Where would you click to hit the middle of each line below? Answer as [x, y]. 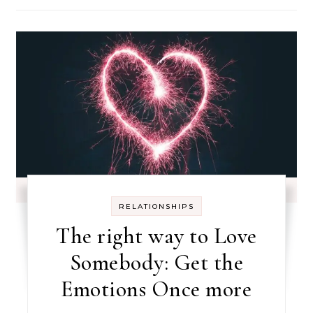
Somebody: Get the [156, 262]
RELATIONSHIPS [156, 206]
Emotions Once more [156, 289]
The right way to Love [156, 236]
